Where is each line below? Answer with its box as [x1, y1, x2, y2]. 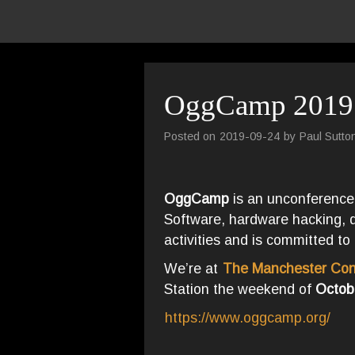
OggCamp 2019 [164, 89, 353, 121]
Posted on [164, 130, 219, 143]
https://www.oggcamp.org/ [165, 310, 330, 326]
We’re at [164, 261, 222, 277]
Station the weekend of [164, 281, 315, 297]
